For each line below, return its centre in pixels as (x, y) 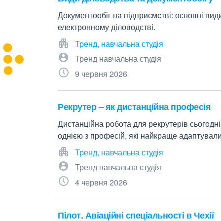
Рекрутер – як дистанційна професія (134, 107)
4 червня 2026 (101, 182)
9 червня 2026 (101, 74)
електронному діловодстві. (107, 27)
